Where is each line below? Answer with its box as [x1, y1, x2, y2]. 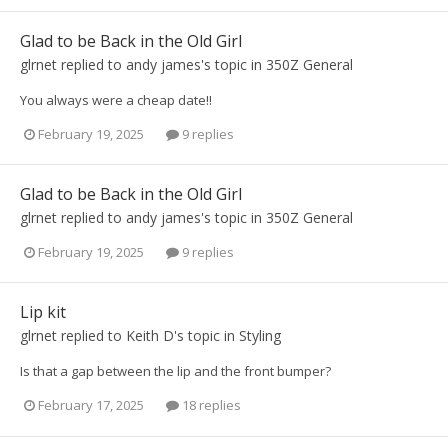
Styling [239, 326, 281, 346]
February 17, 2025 [38, 396, 144, 415]
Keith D [126, 326, 174, 346]
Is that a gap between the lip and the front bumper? [20, 362, 331, 381]
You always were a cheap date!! [20, 90, 212, 109]
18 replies [179, 396, 241, 415]
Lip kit [20, 301, 66, 324]
